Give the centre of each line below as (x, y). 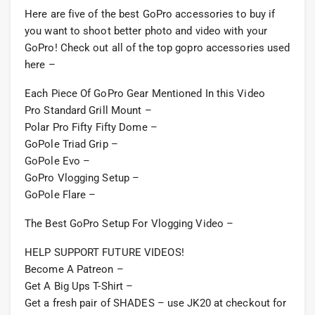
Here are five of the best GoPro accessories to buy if (150, 14)
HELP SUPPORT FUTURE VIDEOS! (104, 253)
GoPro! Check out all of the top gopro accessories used (157, 48)
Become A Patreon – (74, 270)
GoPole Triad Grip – (71, 144)
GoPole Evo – (58, 161)
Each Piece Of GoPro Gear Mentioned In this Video (145, 94)
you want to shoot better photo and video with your (146, 31)
